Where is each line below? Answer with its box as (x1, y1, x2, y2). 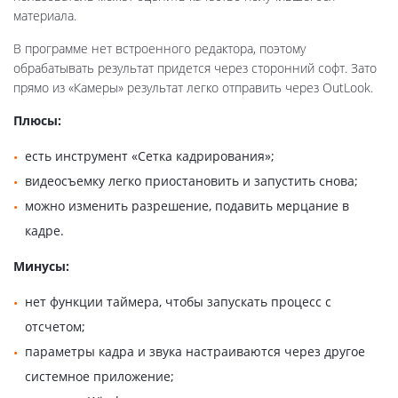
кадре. (25, 221, 64, 239)
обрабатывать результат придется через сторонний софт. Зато (13, 59, 377, 76)
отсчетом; (25, 317, 85, 335)
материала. (13, 6, 76, 24)
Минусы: (13, 257, 69, 275)
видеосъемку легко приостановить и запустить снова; (25, 171, 358, 189)
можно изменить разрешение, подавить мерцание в (25, 196, 349, 214)
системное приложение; (25, 367, 174, 385)
